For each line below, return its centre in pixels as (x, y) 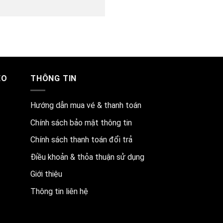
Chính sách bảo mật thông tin (81, 122)
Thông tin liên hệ (59, 192)
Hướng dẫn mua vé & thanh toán (86, 106)
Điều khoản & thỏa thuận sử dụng (87, 157)
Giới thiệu (46, 174)
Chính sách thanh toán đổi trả (81, 140)
